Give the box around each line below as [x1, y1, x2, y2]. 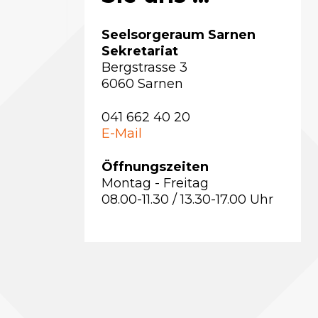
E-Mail [102, 126, 142, 141]
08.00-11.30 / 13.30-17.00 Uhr [102, 192, 273, 207]
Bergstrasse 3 [102, 60, 187, 75]
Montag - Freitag [102, 175, 209, 191]
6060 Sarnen [102, 76, 183, 92]
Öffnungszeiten [102, 159, 209, 175]
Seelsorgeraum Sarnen [102, 27, 256, 43]
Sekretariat [102, 43, 178, 59]
